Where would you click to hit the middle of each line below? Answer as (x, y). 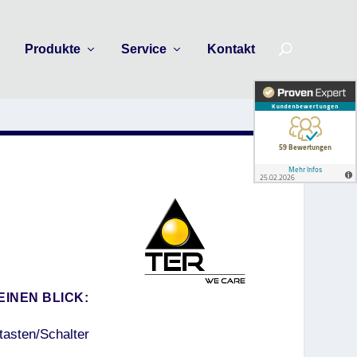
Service (143, 49)
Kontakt (231, 49)
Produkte (52, 49)
